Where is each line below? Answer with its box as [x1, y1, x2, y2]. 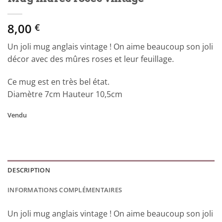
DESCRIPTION [7, 165, 50, 174]
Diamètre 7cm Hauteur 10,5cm [7, 89, 122, 100]
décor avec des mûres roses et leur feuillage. [7, 54, 174, 65]
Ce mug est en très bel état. [7, 76, 110, 88]
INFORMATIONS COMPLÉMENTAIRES [7, 185, 122, 194]
